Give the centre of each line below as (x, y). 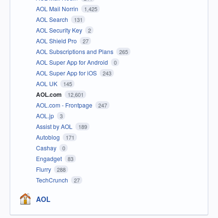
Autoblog (49, 137)
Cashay (47, 148)
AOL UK (47, 84)
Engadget (50, 159)
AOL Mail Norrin (58, 9)
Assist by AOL (55, 127)
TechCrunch (53, 180)
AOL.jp (46, 116)
